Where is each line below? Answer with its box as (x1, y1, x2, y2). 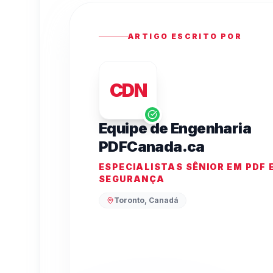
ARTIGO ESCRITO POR (128, 32, 243, 41)
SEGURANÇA (99, 174, 165, 184)
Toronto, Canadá (114, 196, 179, 205)
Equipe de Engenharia (99, 119, 251, 137)
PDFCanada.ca (99, 138, 205, 155)
